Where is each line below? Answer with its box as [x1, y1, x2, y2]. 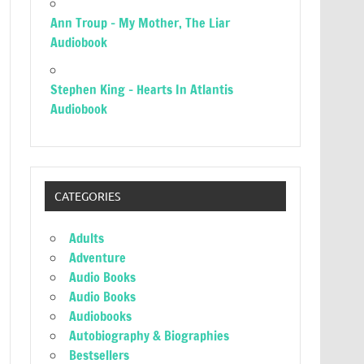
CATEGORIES [54, 188, 120, 204]
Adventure [69, 249, 127, 267]
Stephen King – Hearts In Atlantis [50, 80, 234, 98]
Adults [69, 229, 105, 248]
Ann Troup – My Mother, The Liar [50, 14, 231, 32]
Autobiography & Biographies [69, 327, 230, 345]
